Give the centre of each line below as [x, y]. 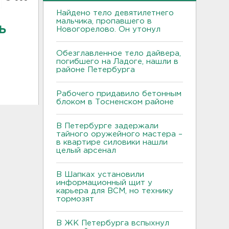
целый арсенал [87, 150]
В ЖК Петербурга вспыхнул [113, 223]
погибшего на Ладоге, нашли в [117, 61]
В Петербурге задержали [107, 126]
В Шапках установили [100, 174]
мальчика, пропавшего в [104, 21]
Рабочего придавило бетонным [119, 94]
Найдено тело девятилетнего [115, 13]
